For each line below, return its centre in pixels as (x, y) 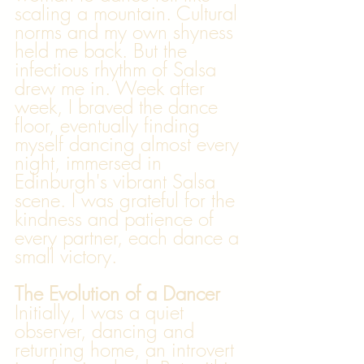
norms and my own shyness (127, 32)
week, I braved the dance (119, 106)
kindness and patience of (117, 219)
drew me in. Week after (113, 88)
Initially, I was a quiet (102, 312)
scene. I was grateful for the (128, 200)
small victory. (66, 256)
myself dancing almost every (130, 144)
